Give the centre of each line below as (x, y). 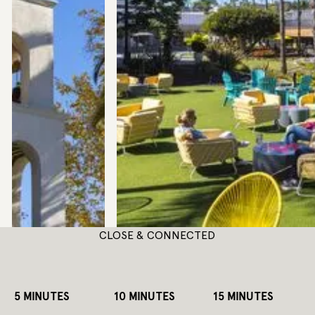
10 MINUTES (144, 296)
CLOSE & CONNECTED (157, 235)
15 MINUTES (244, 296)
